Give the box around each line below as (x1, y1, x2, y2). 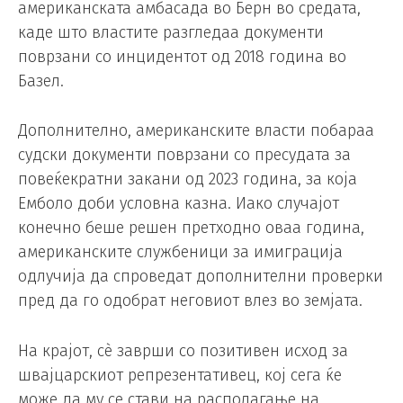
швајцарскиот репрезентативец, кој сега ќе (18, 365, 342, 386)
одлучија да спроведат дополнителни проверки (18, 266, 383, 287)
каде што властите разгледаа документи (18, 22, 324, 42)
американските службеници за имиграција (18, 242, 343, 263)
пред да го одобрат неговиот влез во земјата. (18, 291, 363, 311)
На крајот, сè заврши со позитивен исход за (18, 341, 348, 362)
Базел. (18, 70, 64, 91)
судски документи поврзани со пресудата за (18, 145, 351, 166)
